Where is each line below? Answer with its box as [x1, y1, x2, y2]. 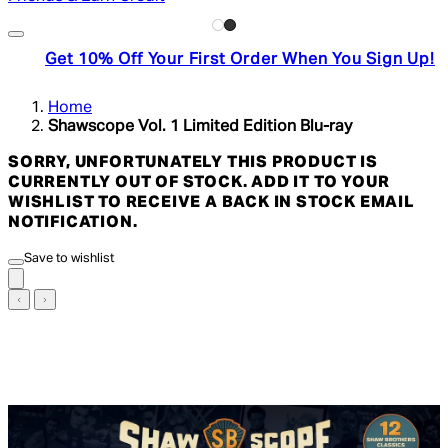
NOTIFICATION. [8, 214, 138, 231]
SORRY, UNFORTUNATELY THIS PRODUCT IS [8, 154, 378, 171]
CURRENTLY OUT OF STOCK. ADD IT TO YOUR [8, 174, 390, 191]
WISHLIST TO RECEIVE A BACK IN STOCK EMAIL [8, 194, 415, 211]
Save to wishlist [24, 251, 114, 265]
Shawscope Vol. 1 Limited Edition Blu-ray [48, 118, 352, 135]
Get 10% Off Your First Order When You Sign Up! [45, 51, 435, 68]
